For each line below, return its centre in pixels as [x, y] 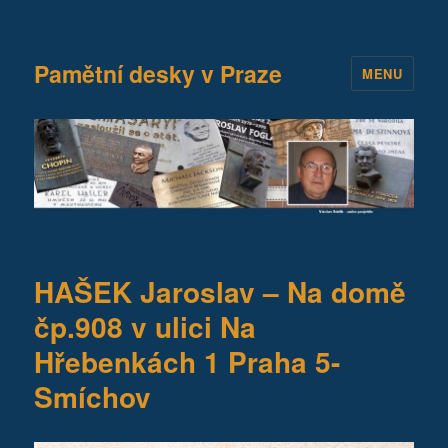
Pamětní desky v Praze [158, 73]
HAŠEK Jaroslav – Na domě [220, 291]
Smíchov [93, 396]
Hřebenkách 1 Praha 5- [187, 361]
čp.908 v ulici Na [145, 326]
